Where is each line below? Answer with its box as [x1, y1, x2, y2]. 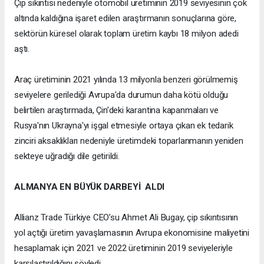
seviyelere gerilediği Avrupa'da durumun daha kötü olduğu [14, 90, 229, 101]
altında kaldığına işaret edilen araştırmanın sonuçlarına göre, [14, 13, 237, 24]
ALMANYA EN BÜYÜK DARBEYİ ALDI [14, 181, 169, 193]
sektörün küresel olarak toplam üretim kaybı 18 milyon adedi [14, 28, 239, 39]
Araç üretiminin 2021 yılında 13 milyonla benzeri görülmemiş [14, 74, 238, 85]
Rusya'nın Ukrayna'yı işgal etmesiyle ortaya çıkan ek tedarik [14, 120, 233, 131]
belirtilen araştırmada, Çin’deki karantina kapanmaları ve [14, 105, 219, 116]
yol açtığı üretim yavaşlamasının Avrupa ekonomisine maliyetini [14, 227, 250, 239]
